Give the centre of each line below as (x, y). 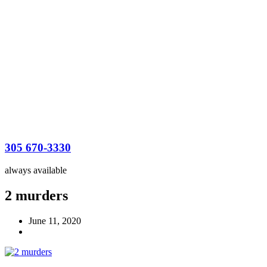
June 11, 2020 (55, 221)
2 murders (36, 196)
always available (36, 170)
